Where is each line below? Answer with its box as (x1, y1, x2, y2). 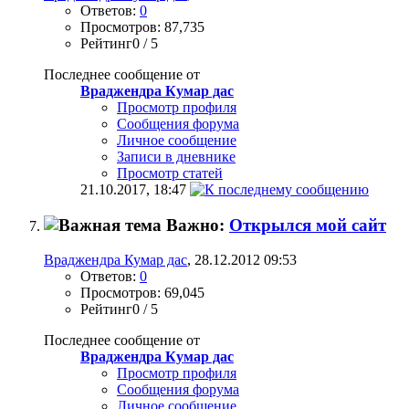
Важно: (166, 215, 229, 235)
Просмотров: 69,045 (80, 285, 204, 301)
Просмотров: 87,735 (80, 18, 204, 35)
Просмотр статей (117, 164, 223, 181)
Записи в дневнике (117, 148, 236, 164)
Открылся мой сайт (229, 215, 386, 235)
